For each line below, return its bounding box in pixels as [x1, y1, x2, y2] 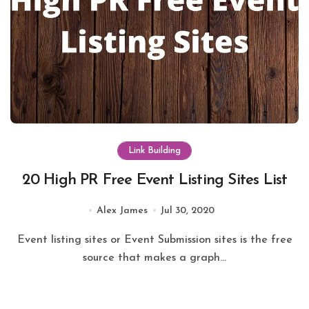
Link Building [128, 146, 181, 155]
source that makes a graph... [83, 252, 226, 263]
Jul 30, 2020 [159, 205, 215, 216]
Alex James [96, 205, 148, 216]
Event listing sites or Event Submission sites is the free [17, 234, 25, 246]
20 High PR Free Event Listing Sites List [21, 172, 288, 188]
